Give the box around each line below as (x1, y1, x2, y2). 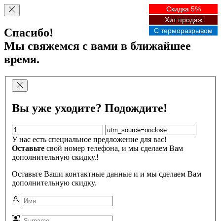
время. (4, 52, 39, 66)
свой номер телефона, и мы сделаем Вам (44, 144, 183, 153)
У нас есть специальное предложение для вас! (12, 135, 167, 144)
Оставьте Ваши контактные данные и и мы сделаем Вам (12, 170, 201, 179)
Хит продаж (164, 16, 202, 24)
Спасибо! (4, 26, 53, 39)
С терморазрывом (154, 27, 213, 35)
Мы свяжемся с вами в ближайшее (4, 39, 191, 52)
